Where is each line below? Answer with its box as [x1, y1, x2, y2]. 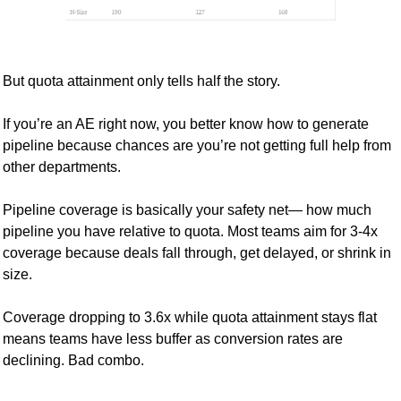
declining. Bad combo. [3, 352, 144, 368]
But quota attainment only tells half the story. [3, 73, 284, 89]
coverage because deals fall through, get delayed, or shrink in [3, 244, 391, 260]
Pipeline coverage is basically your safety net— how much [3, 201, 371, 218]
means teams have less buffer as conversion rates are [3, 330, 343, 346]
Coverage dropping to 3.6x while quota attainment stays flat [3, 309, 377, 325]
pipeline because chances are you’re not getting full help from [3, 137, 391, 153]
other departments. [3, 158, 121, 175]
